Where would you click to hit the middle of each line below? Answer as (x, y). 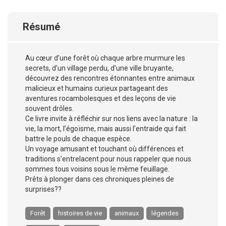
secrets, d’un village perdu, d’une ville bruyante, (99, 68)
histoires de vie (80, 213)
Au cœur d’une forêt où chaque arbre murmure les (105, 58)
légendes (165, 213)
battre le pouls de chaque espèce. (78, 139)
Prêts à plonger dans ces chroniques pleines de (100, 179)
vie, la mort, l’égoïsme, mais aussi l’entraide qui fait (106, 129)
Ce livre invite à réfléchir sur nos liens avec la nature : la (111, 119)
